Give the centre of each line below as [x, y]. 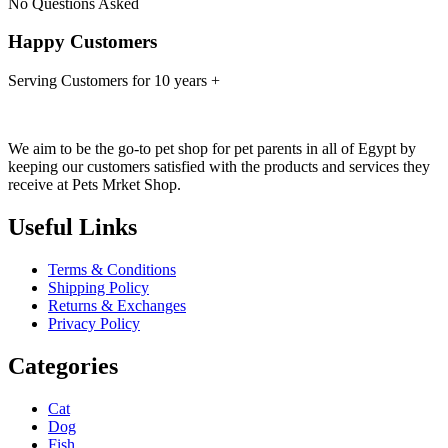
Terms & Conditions [112, 269]
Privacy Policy [94, 323]
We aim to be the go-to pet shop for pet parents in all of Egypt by [212, 149]
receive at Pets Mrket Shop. [94, 185]
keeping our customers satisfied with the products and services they [219, 167]
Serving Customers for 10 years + [114, 81]
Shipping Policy [98, 287]
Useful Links [72, 227]
